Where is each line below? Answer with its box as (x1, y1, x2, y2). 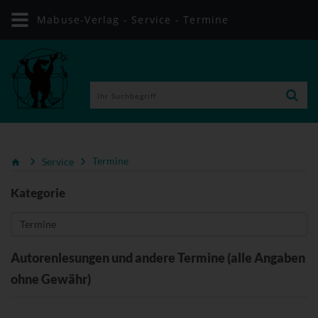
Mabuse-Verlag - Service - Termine (37, 13, 229, 26)
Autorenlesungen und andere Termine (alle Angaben (11, 249, 305, 265)
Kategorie (11, 185, 65, 200)
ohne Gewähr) (11, 270, 91, 287)
